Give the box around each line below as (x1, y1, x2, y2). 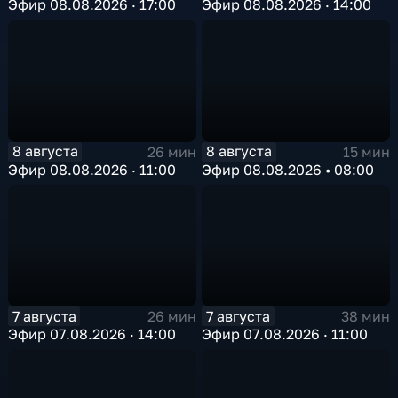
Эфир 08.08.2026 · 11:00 (8, 160, 177, 179)
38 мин (340, 307, 390, 326)
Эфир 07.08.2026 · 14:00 (8, 325, 177, 344)
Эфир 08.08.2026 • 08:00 (202, 160, 375, 179)
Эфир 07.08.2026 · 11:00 (202, 325, 369, 344)
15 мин (342, 142, 390, 161)
